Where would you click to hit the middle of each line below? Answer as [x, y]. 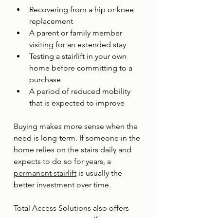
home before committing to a [82, 68]
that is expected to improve [77, 103]
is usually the [100, 173]
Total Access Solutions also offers [72, 208]
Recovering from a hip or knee [82, 9]
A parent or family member [77, 33]
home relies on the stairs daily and [73, 150]
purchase [45, 80]
